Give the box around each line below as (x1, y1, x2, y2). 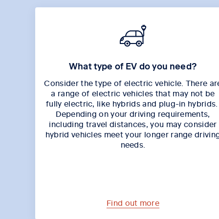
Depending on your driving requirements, (56, 108, 210, 119)
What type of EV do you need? (68, 59, 197, 72)
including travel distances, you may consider (49, 118, 217, 129)
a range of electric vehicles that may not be (51, 87, 215, 98)
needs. (120, 138, 146, 150)
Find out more (106, 197, 160, 208)
